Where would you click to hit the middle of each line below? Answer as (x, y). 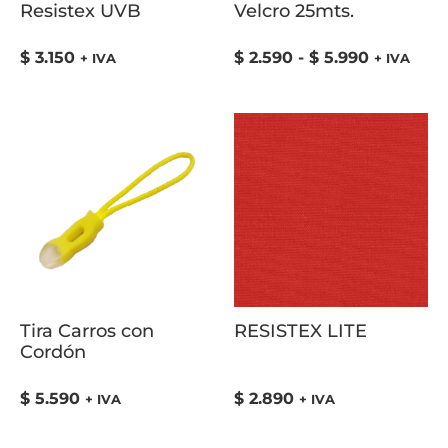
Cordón (53, 352)
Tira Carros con (87, 331)
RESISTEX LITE (300, 331)
